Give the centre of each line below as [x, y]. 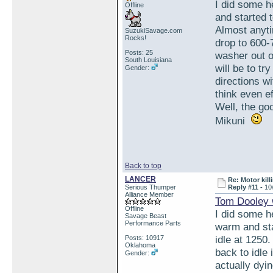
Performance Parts [153, 223]
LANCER [140, 179]
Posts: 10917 [144, 238]
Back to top [143, 166]
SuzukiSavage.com [154, 30]
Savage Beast [146, 216]
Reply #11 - [246, 187]
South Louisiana [148, 60]
